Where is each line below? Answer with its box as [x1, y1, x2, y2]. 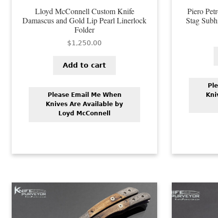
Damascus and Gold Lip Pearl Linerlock [22, 15, 147, 25]
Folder [74, 24, 95, 35]
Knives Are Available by [46, 101, 124, 108]
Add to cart [63, 61, 107, 70]
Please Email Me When [47, 91, 122, 99]
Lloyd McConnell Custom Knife [35, 5, 134, 16]
